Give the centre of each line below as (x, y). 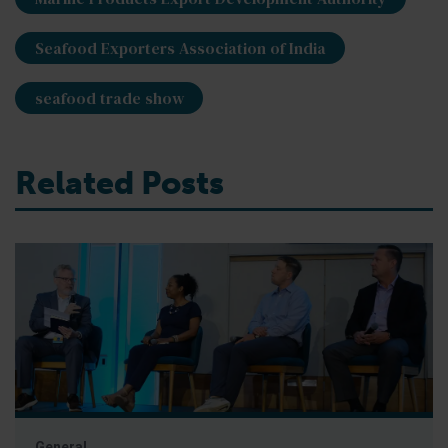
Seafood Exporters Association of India (180, 48)
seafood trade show (109, 98)
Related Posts (119, 183)
